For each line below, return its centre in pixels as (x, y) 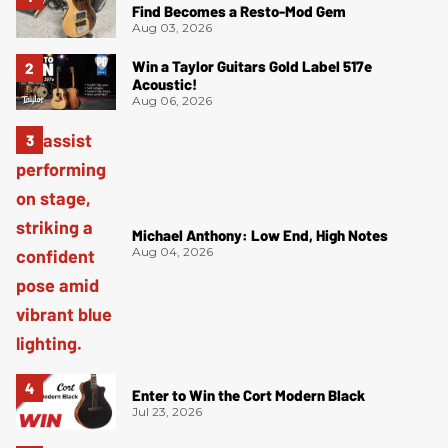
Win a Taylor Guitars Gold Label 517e (252, 65)
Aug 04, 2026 (172, 251)
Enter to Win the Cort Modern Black (248, 394)
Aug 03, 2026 (172, 28)
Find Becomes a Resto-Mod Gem (239, 11)
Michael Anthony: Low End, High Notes (260, 234)
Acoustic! (164, 83)
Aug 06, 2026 (172, 100)
